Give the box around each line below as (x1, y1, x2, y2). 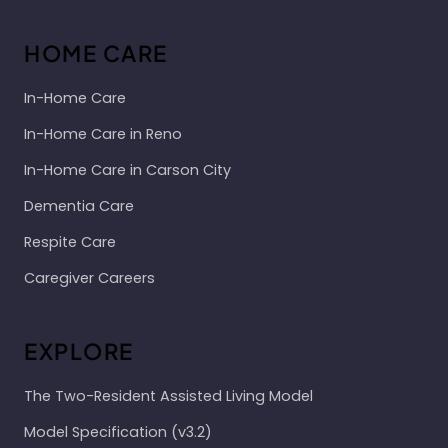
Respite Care (24, 232, 116, 252)
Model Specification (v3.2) (24, 422, 212, 442)
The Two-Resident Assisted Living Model (24, 386, 313, 406)
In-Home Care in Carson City (24, 160, 231, 180)
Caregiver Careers (24, 268, 155, 288)
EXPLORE (24, 337, 134, 365)
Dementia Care (24, 196, 134, 216)
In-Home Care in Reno (24, 124, 182, 144)
